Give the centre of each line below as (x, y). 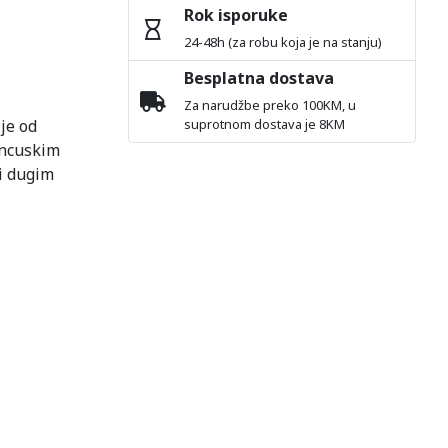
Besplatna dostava (259, 78)
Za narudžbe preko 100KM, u (270, 105)
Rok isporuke (236, 15)
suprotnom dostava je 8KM (265, 124)
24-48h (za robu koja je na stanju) (283, 42)
